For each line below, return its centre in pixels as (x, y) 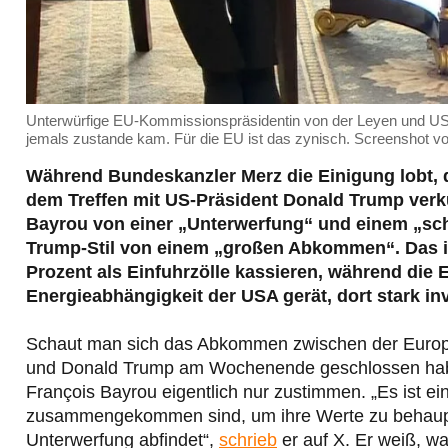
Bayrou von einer (102, 223)
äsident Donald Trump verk (330, 199)
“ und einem (358, 223)
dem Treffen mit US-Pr (120, 199)
